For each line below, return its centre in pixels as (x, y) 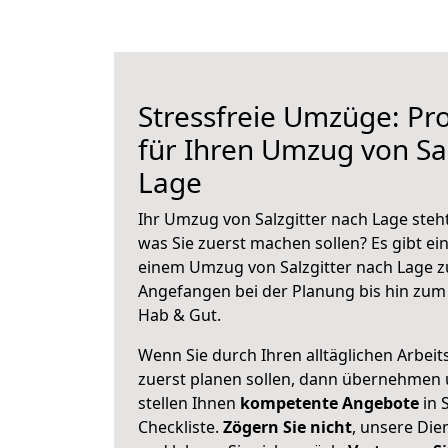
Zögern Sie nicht (287, 427)
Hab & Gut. (179, 315)
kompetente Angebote (329, 403)
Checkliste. (180, 427)
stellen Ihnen (189, 403)
